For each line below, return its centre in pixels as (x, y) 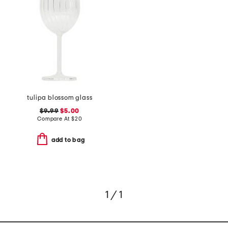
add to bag (68, 140)
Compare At (54, 119)
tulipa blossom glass (60, 98)
